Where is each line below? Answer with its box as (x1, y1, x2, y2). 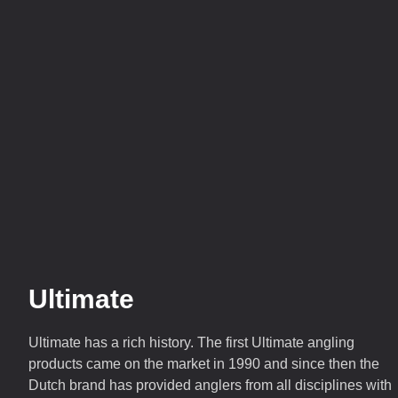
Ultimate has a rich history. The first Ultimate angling (28, 335, 354, 350)
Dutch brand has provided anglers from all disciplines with (28, 378, 392, 393)
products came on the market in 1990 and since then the (28, 356, 379, 371)
